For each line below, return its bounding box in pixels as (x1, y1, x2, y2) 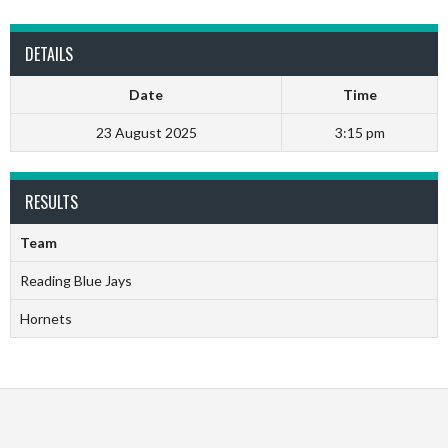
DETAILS (25, 42, 73, 66)
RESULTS (25, 190, 78, 214)
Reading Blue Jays (19, 272, 132, 289)
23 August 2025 (95, 124, 197, 141)
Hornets (19, 310, 72, 327)
